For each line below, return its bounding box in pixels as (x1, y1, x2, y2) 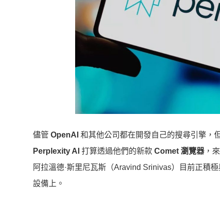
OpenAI (51, 130, 79, 139)
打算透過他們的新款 (80, 146, 154, 155)
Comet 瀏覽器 (154, 146, 204, 155)
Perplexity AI (33, 146, 80, 155)
